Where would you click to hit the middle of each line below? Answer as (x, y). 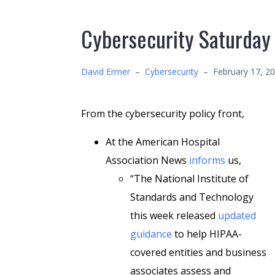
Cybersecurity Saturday (176, 38)
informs (207, 160)
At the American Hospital (163, 142)
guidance (151, 234)
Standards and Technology (192, 197)
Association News (147, 160)
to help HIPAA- (207, 234)
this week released (174, 215)
